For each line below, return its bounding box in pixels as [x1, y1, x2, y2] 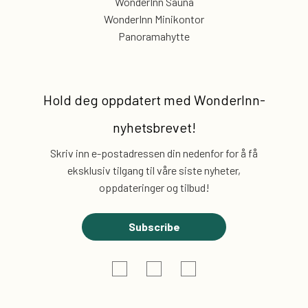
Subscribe [128, 220, 180, 233]
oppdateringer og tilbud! [98, 181, 210, 194]
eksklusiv [67, 164, 111, 177]
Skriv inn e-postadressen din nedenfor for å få [50, 146, 258, 159]
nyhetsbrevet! [112, 119, 196, 135]
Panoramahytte [118, 30, 190, 43]
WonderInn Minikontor [104, 12, 204, 25]
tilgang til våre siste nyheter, [111, 164, 241, 177]
